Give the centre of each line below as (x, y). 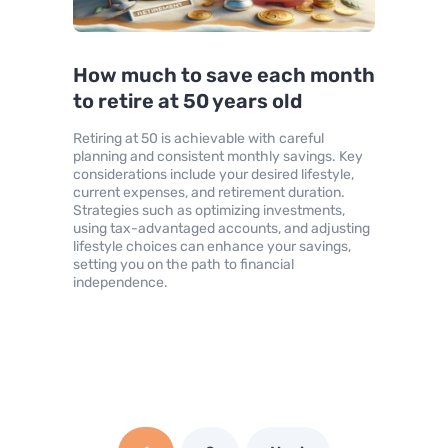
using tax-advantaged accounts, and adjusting (221, 229)
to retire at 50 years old (187, 101)
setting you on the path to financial (183, 265)
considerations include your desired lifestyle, (213, 175)
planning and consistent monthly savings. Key (217, 157)
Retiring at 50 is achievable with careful (198, 139)
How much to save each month (223, 75)
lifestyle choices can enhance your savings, (211, 247)
